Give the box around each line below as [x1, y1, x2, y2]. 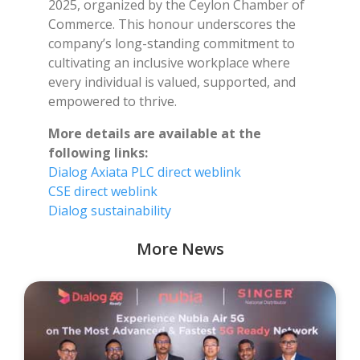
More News [136, 237, 224, 260]
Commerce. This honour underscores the [48, 14, 296, 33]
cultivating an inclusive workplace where [48, 53, 290, 72]
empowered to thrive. [48, 92, 177, 110]
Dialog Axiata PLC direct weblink [48, 162, 241, 181]
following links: [48, 143, 148, 162]
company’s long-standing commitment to [48, 34, 295, 52]
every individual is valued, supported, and [48, 72, 296, 91]
